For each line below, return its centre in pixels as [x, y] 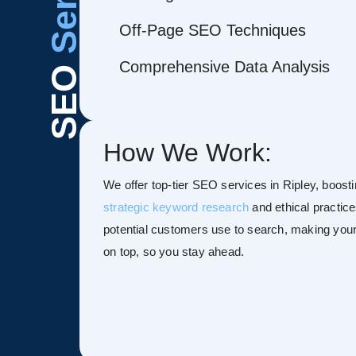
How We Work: [188, 152]
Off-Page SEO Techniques [213, 30]
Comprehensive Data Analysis [224, 67]
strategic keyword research [176, 207]
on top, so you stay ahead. [174, 251]
